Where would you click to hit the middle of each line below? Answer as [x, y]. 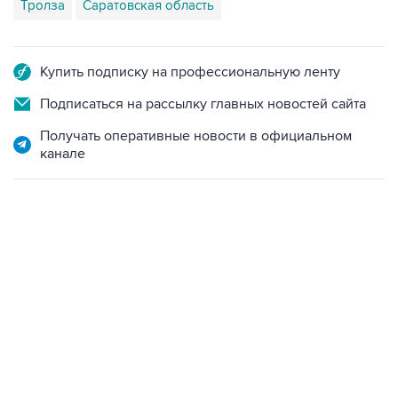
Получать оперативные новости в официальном [196, 136]
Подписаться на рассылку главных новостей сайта [203, 104]
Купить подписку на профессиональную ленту [190, 72]
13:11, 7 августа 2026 [65, 275]
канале [63, 154]
